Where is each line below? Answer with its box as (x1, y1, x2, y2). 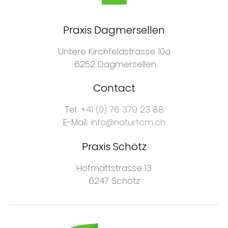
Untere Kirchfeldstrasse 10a (58, 45, 170, 58)
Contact (93, 81, 135, 96)
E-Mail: (63, 116, 91, 129)
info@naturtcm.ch (90, 116, 165, 129)
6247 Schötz (88, 174, 140, 187)
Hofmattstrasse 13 (76, 161, 152, 174)
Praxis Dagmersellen (63, 22, 165, 37)
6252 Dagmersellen (72, 58, 156, 70)
